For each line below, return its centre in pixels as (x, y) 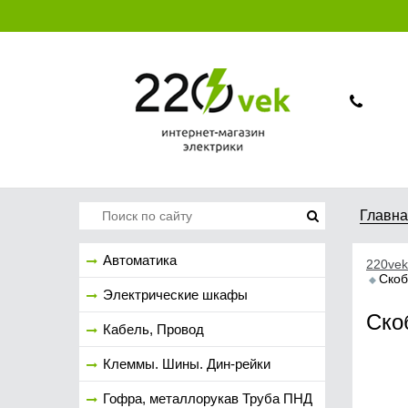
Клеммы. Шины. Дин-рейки (187, 364)
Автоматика (140, 260)
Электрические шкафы (175, 295)
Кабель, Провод (153, 329)
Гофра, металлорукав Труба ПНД (208, 398)
